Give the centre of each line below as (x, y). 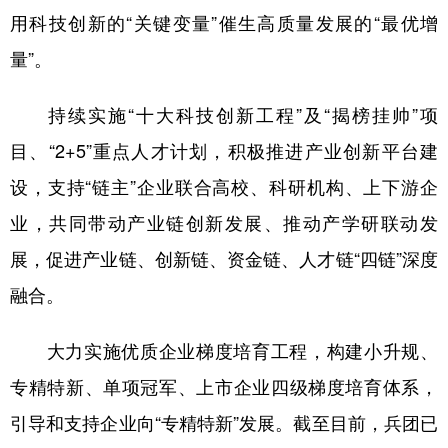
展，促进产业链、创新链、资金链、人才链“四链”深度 (224, 258)
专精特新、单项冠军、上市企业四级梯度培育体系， (224, 386)
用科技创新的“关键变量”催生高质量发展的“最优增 (224, 22)
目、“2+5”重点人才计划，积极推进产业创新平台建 (224, 150)
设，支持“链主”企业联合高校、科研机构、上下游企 (224, 186)
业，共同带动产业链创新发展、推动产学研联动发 (224, 222)
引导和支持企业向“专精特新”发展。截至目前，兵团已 (224, 422)
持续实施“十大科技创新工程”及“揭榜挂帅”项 (224, 114)
